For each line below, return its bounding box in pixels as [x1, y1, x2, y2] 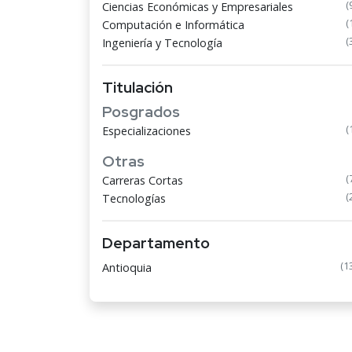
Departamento [102, 233, 210, 253]
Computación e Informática [102, 17, 244, 32]
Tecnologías [102, 191, 166, 206]
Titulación [102, 77, 173, 97]
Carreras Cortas [102, 173, 183, 188]
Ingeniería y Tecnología [102, 35, 222, 50]
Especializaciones [102, 123, 191, 138]
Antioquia [102, 260, 152, 275]
